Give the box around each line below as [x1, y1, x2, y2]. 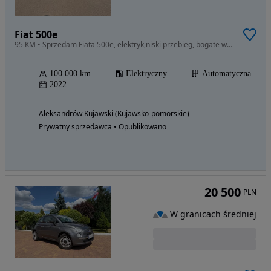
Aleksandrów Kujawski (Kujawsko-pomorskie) [39, 108, 189, 119]
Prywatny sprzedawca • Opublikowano [39, 122, 166, 132]
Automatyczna [202, 69, 251, 79]
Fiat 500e [15, 28, 57, 42]
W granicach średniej [170, 208, 256, 220]
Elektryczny [126, 69, 167, 79]
